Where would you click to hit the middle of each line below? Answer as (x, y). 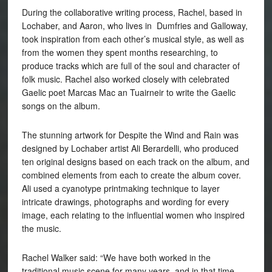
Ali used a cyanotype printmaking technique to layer (121, 188)
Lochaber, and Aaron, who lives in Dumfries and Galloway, (134, 25)
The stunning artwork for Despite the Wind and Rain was (130, 134)
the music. (41, 228)
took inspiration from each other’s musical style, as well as (133, 39)
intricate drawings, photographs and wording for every (125, 201)
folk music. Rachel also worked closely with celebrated (125, 79)
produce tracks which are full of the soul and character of (131, 65)
